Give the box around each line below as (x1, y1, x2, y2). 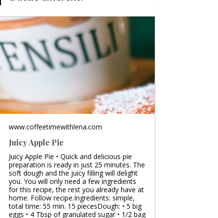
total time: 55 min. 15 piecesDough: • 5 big (9, 201, 142, 211)
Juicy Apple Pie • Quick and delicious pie (9, 151, 132, 161)
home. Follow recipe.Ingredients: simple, (9, 193, 135, 202)
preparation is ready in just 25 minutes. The (9, 160, 145, 169)
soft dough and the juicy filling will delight (9, 168, 138, 178)
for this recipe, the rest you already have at (9, 184, 144, 194)
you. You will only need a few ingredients (9, 176, 136, 186)
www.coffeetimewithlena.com (9, 122, 102, 131)
